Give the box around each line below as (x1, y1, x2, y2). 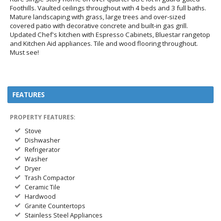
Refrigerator (25, 146, 60, 154)
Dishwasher (25, 136, 60, 145)
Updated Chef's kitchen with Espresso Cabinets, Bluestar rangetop (10, 30, 210, 39)
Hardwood (25, 192, 56, 201)
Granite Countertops (25, 202, 85, 210)
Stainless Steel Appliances (25, 211, 103, 220)
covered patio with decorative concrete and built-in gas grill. (10, 21, 188, 30)
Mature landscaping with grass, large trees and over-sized (10, 12, 185, 21)
